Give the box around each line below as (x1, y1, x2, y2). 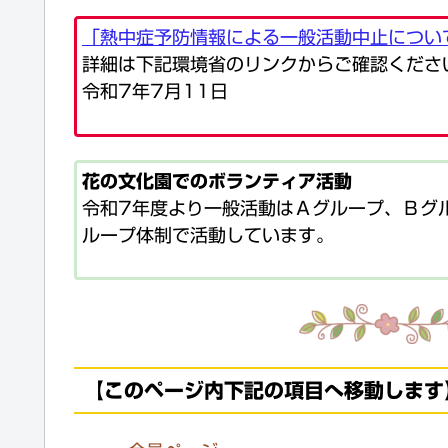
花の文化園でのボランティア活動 (82, 172, 352, 190)
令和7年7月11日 (82, 82, 228, 101)
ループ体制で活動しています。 (82, 226, 334, 244)
